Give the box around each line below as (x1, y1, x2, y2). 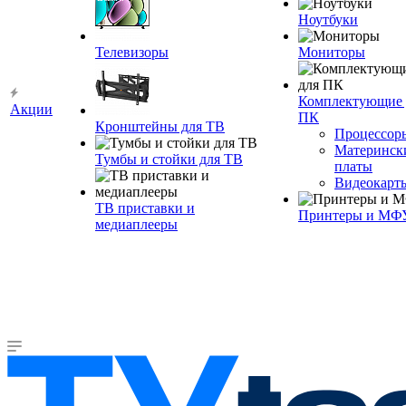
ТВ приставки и (95, 200, 195, 216)
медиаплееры (95, 217, 178, 232)
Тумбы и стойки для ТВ (95, 151, 243, 167)
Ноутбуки (298, 12, 358, 27)
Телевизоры (95, 44, 169, 60)
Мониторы (298, 44, 365, 60)
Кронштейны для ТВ (95, 119, 225, 134)
